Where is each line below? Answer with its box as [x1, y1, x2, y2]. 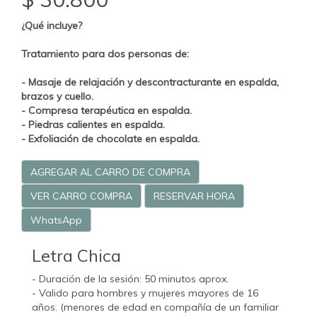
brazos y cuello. [21, 90, 93, 103]
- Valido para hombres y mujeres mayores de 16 [32, 287, 258, 300]
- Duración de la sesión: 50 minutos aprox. [32, 272, 229, 286]
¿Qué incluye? [21, 19, 82, 33]
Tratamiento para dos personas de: [21, 47, 189, 61]
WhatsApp [30, 214, 82, 227]
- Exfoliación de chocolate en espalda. [21, 132, 200, 146]
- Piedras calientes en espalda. [21, 118, 165, 132]
